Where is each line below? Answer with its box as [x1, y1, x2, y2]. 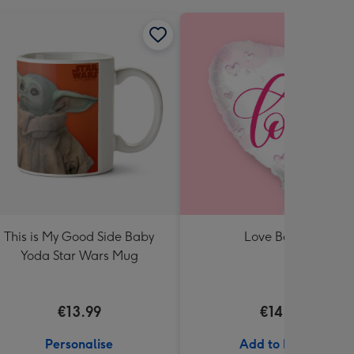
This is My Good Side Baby [4, 228, 154, 244]
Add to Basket [239, 336, 323, 352]
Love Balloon [244, 228, 318, 244]
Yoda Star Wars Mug [20, 247, 138, 263]
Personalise [45, 336, 113, 352]
